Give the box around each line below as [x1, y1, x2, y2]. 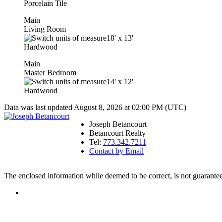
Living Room [24, 24, 66, 33]
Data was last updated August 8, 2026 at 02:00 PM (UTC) [4, 103, 186, 111]
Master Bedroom [24, 68, 76, 77]
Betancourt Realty [89, 128, 146, 137]
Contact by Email [89, 146, 144, 155]
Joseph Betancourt [89, 119, 147, 128]
